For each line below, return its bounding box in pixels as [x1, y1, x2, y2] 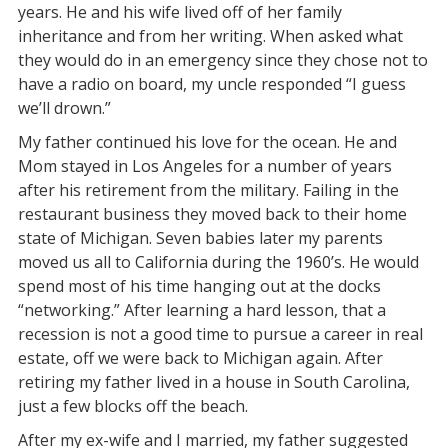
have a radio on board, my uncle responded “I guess [17, 73, 406, 95]
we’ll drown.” [17, 97, 111, 119]
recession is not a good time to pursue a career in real [17, 323, 423, 345]
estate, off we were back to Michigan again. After [17, 347, 383, 369]
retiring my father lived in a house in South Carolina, [17, 371, 410, 393]
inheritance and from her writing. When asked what [17, 25, 403, 47]
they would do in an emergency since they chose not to [17, 49, 428, 71]
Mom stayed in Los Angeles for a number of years [17, 155, 392, 177]
